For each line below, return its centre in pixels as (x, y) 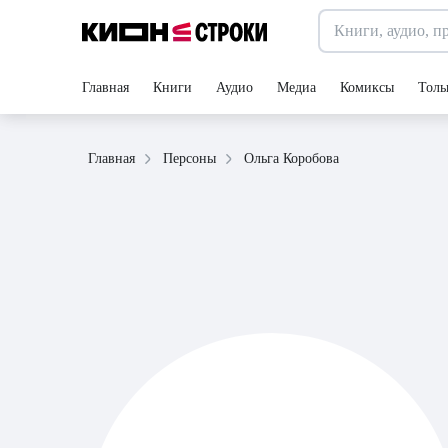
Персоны (189, 158)
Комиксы (367, 87)
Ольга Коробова (291, 158)
